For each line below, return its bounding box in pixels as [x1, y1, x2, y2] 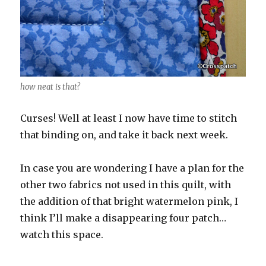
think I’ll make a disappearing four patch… [20, 212, 227, 224]
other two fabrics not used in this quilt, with [20, 179, 232, 191]
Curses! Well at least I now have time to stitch [20, 112, 237, 125]
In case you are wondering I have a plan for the [20, 162, 245, 175]
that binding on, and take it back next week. [20, 129, 229, 141]
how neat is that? [20, 82, 81, 93]
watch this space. [20, 229, 104, 241]
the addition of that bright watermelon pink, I [20, 195, 239, 208]
